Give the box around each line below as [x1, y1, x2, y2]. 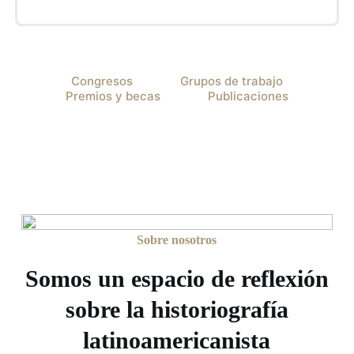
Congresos [71, 73, 133, 88]
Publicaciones [208, 88, 288, 104]
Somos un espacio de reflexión [24, 265, 329, 292]
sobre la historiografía [65, 296, 288, 322]
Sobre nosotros [137, 232, 217, 247]
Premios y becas [66, 88, 160, 104]
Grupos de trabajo [180, 73, 283, 88]
